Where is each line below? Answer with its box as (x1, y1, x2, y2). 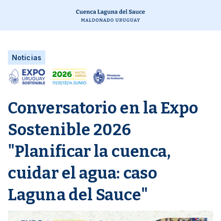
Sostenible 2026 (8, 120, 131, 139)
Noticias (12, 53, 41, 62)
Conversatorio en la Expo (8, 98, 199, 117)
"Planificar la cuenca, (8, 142, 171, 161)
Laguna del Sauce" (8, 185, 148, 204)
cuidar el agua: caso (8, 163, 158, 183)
